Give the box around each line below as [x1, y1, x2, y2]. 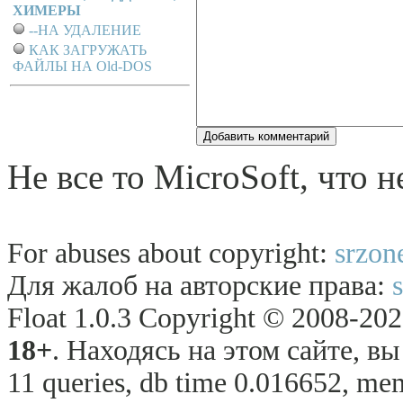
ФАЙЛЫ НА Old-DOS [13, 58, 152, 74]
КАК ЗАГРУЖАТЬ [29, 42, 147, 58]
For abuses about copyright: [7, 237, 335, 269]
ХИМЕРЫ [13, 3, 81, 18]
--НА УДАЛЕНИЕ [29, 22, 141, 38]
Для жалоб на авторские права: [7, 270, 392, 301]
